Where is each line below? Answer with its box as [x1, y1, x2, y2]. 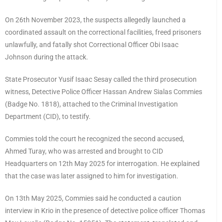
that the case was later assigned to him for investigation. [5, 172, 178, 180]
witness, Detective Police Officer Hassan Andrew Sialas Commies [5, 88, 202, 96]
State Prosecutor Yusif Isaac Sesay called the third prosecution [5, 75, 197, 84]
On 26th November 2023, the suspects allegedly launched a [5, 16, 186, 24]
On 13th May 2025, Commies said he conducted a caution [5, 194, 181, 203]
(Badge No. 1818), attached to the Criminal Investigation [5, 100, 178, 109]
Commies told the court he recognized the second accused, [5, 135, 184, 143]
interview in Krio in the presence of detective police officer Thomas [5, 207, 205, 215]
